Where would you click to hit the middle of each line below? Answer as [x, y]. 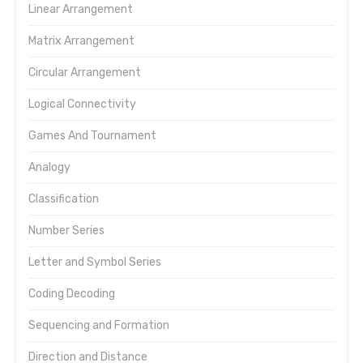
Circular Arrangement [85, 73]
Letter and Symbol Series [95, 262]
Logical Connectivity [82, 104]
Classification [64, 199]
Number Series [66, 231]
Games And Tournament [92, 136]
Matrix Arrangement [81, 41]
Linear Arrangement [81, 9]
